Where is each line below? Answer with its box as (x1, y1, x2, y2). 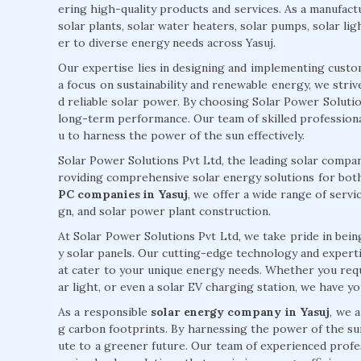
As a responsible (58, 305, 151, 320)
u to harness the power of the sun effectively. (58, 128, 305, 143)
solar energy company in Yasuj (151, 305, 330, 320)
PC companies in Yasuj (58, 187, 189, 202)
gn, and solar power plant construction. (58, 204, 271, 219)
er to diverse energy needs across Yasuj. (58, 35, 276, 51)
